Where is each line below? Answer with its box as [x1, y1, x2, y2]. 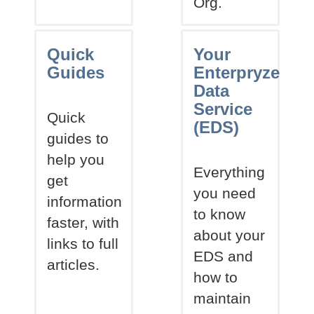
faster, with [47, 214, 120, 231]
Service [193, 100, 253, 118]
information [47, 193, 123, 210]
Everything [193, 164, 266, 180]
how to [193, 269, 238, 285]
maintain [193, 290, 252, 306]
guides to [47, 130, 109, 146]
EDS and [193, 248, 254, 264]
